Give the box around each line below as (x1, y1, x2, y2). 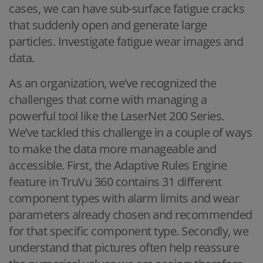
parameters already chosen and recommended (9, 206, 252, 222)
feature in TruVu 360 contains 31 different (9, 173, 221, 190)
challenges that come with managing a (9, 91, 207, 107)
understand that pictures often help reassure (9, 239, 239, 255)
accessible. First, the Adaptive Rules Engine (9, 157, 227, 173)
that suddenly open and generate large (9, 16, 207, 33)
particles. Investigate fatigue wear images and (9, 33, 243, 49)
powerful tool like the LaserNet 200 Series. (9, 107, 224, 124)
